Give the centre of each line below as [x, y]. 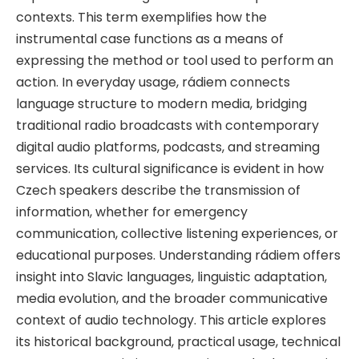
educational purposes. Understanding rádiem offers [178, 255]
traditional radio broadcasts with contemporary [167, 125]
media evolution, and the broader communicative [172, 298]
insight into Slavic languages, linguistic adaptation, [171, 276]
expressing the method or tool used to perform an [175, 60]
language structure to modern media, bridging [161, 103]
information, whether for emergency [132, 212]
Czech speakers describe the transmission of [158, 190]
